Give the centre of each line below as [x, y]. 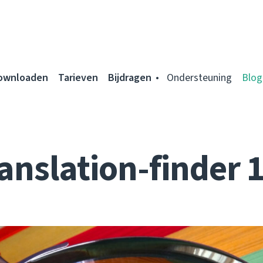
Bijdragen [130, 77]
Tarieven [78, 77]
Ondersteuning [199, 77]
